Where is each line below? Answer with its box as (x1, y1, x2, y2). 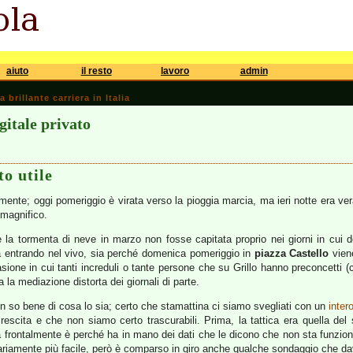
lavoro (161, 65, 189, 76)
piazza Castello (254, 247, 329, 259)
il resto (80, 65, 112, 76)
